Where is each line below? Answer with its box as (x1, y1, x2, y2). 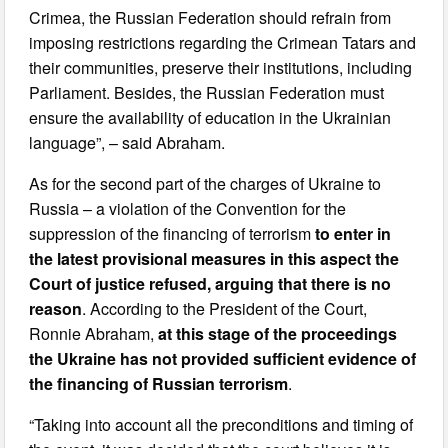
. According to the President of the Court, (82, 296, 368, 320)
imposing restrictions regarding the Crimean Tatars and (29, 30, 417, 54)
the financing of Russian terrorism (29, 371, 289, 395)
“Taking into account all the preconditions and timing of (29, 412, 414, 436)
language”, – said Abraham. (29, 130, 226, 154)
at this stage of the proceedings (158, 321, 398, 345)
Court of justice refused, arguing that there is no (29, 271, 392, 295)
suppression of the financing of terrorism (29, 221, 316, 245)
